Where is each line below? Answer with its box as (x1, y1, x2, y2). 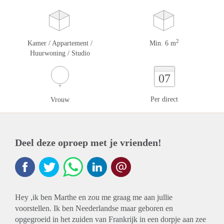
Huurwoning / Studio (29, 49, 90, 57)
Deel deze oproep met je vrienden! (15, 137, 161, 148)
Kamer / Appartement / (27, 39, 92, 47)
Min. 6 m (149, 39, 176, 47)
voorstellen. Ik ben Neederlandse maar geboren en (15, 204, 173, 212)
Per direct (150, 95, 178, 103)
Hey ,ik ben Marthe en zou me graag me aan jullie (15, 193, 172, 201)
